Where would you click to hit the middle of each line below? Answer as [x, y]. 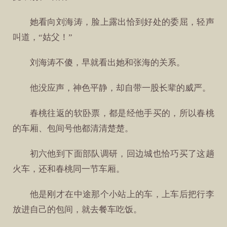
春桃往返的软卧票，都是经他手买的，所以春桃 [122, 113]
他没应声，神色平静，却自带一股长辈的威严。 [120, 88]
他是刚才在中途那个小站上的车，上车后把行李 [122, 195]
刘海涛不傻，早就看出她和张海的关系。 [107, 62]
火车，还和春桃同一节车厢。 [69, 169]
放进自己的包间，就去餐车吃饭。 [78, 210]
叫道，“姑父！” [43, 37]
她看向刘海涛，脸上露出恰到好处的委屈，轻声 [122, 22]
